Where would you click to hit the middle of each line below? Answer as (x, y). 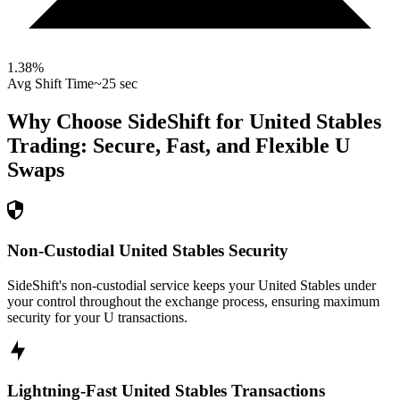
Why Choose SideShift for (128, 122)
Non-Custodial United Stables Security (148, 250)
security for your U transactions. (97, 317)
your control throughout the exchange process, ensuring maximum (193, 301)
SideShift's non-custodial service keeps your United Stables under (192, 285)
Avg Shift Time (50, 84)
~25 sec (116, 84)
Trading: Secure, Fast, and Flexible (168, 146)
